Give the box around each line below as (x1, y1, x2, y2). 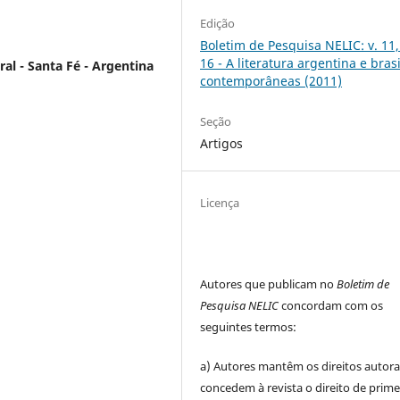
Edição (200, 15, 236, 32)
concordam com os (279, 297, 384, 314)
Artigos (200, 135, 244, 153)
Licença (200, 195, 240, 212)
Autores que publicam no (200, 276, 337, 293)
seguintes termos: (200, 319, 297, 336)
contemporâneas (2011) (200, 72, 343, 90)
